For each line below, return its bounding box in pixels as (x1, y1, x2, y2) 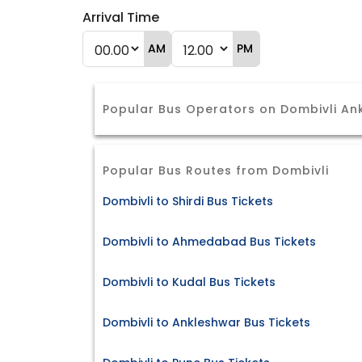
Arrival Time (82, 8, 159, 27)
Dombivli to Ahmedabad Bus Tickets (103, 234, 316, 250)
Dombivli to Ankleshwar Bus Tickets (103, 314, 310, 331)
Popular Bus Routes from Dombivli (103, 162, 329, 179)
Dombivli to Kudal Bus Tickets (103, 274, 276, 291)
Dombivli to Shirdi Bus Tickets (103, 193, 273, 210)
